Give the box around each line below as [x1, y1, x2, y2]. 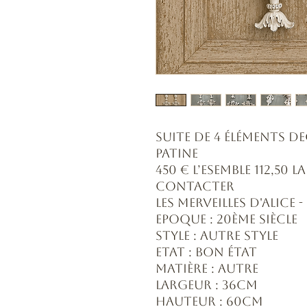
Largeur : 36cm [156, 278, 258, 293]
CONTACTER [156, 179, 234, 194]
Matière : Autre [156, 261, 258, 276]
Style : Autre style [156, 228, 278, 243]
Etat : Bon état [156, 245, 257, 260]
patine [156, 146, 198, 161]
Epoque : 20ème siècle [156, 212, 297, 227]
